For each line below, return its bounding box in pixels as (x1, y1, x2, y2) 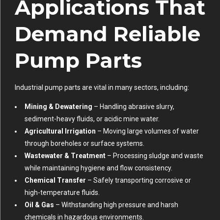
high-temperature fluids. (25, 189, 100, 197)
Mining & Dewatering (25, 103, 92, 111)
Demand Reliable (15, 21, 200, 47)
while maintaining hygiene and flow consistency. (25, 164, 172, 172)
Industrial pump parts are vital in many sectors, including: (15, 83, 189, 92)
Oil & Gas (25, 201, 54, 209)
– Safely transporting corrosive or (86, 176, 191, 185)
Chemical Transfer (25, 176, 86, 185)
